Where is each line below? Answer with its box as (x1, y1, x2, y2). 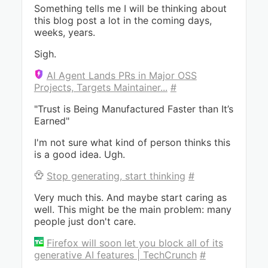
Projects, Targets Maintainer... (33, 81, 167, 93)
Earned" (33, 115, 69, 127)
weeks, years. (33, 26, 95, 38)
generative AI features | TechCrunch (33, 249, 197, 261)
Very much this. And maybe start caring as (33, 191, 227, 203)
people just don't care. (33, 215, 136, 227)
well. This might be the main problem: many (33, 203, 232, 215)
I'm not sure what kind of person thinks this (33, 136, 230, 148)
